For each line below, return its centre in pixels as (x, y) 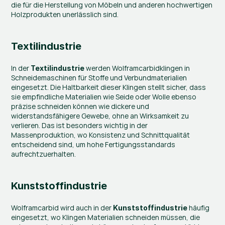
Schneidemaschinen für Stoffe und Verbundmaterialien (99, 77)
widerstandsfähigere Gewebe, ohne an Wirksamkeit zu (100, 116)
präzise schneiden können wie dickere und (80, 106)
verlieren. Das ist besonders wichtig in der (80, 125)
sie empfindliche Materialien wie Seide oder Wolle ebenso (104, 96)
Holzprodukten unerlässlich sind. (65, 14)
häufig (199, 207)
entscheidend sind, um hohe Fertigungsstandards (93, 144)
